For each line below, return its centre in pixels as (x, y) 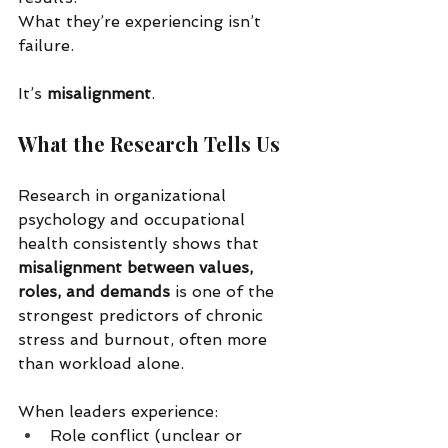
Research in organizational (124, 195)
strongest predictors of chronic (143, 315)
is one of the (224, 291)
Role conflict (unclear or (148, 435)
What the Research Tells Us (149, 143)
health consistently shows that (141, 243)
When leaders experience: (118, 411)
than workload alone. (101, 363)
